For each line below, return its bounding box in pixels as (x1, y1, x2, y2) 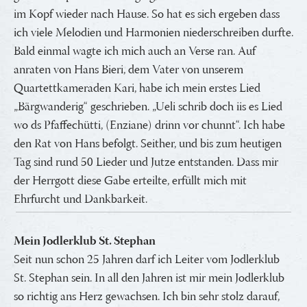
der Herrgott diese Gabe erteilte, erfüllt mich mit (14, 171, 247, 192)
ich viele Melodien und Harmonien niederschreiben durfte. (14, 23, 293, 44)
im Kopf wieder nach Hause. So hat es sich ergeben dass (14, 4, 280, 25)
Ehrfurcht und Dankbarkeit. (14, 189, 147, 210)
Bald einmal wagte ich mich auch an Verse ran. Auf (14, 41, 256, 62)
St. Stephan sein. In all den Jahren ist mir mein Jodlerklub (14, 268, 284, 289)
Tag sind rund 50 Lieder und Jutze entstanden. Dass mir (14, 152, 278, 173)
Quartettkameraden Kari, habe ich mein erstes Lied (14, 78, 260, 99)
